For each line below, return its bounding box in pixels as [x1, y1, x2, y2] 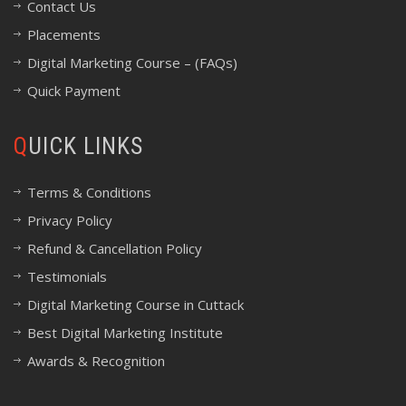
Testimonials [27, 267, 107, 285]
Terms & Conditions [27, 183, 151, 201]
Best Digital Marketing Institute [27, 324, 223, 342]
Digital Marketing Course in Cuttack [27, 295, 244, 314]
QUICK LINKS [28, 132, 143, 159]
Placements [27, 25, 101, 43]
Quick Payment [27, 82, 121, 100]
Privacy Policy [27, 211, 112, 229]
